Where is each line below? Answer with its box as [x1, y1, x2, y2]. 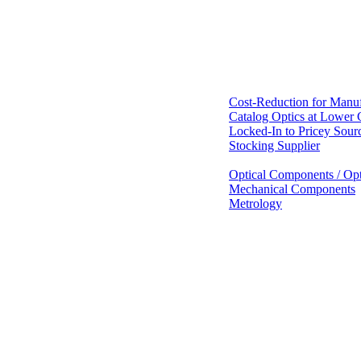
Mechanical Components [229, 182, 355, 196]
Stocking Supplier [229, 139, 320, 152]
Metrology [229, 197, 282, 210]
